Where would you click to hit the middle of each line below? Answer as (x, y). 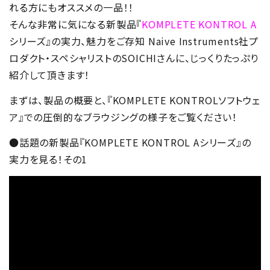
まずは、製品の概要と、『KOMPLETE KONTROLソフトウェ (135, 100)
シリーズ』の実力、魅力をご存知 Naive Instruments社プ (134, 41)
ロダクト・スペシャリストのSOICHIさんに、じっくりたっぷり (134, 58)
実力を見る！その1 (49, 159)
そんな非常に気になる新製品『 (76, 24)
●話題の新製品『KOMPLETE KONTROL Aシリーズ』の (130, 143)
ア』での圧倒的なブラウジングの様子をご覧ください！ (123, 117)
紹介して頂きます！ (50, 75)
